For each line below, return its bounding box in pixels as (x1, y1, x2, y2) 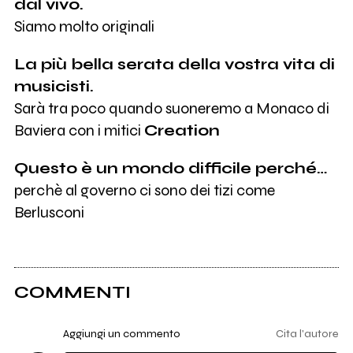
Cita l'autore (276, 327, 340, 341)
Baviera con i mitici (13, 121, 144, 140)
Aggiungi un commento (62, 327, 180, 341)
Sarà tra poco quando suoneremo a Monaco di (13, 99, 329, 118)
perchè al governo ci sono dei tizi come (13, 180, 275, 199)
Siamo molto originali (13, 17, 154, 36)
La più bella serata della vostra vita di (13, 55, 335, 74)
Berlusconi (13, 203, 84, 221)
